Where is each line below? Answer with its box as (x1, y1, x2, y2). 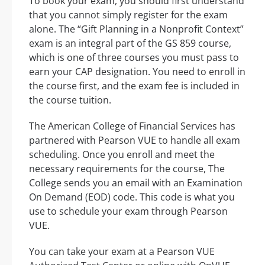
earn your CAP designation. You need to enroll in (29, 64, 245, 78)
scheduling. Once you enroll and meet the (29, 147, 215, 161)
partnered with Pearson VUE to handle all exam (29, 133, 240, 147)
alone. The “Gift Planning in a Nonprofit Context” (29, 22, 244, 35)
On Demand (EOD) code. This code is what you (29, 190, 235, 203)
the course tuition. (29, 93, 111, 106)
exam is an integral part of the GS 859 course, (29, 36, 231, 50)
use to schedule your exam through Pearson (29, 204, 228, 218)
